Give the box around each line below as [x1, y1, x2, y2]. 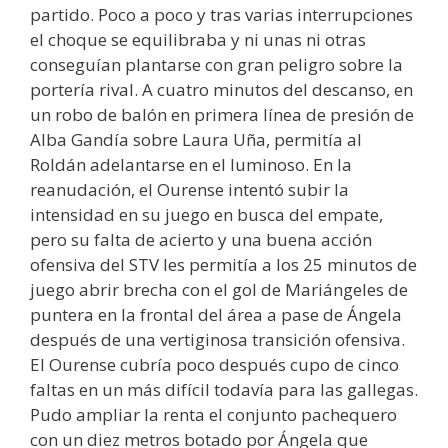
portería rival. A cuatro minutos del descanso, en [30, 78, 413, 102]
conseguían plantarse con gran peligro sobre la [30, 53, 403, 77]
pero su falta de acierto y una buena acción [30, 228, 372, 252]
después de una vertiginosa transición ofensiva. [30, 328, 405, 352]
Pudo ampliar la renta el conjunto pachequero [30, 403, 397, 427]
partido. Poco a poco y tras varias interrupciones [30, 3, 413, 27]
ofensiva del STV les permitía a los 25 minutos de [30, 253, 417, 277]
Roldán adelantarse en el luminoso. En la [30, 153, 352, 177]
